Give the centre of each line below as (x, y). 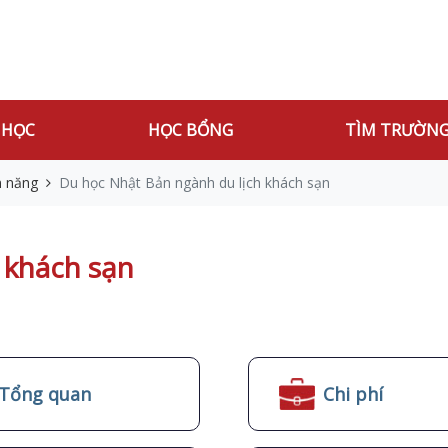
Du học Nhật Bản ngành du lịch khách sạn (194, 182)
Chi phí (353, 393)
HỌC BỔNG (190, 130)
